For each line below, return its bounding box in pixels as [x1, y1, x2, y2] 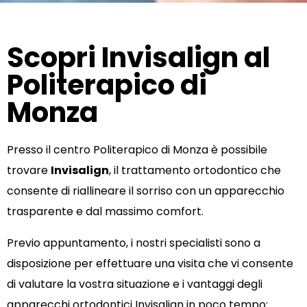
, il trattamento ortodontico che [109, 162, 281, 179]
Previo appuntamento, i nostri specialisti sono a [7, 235, 260, 251]
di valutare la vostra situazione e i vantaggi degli [7, 276, 262, 293]
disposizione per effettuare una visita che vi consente [7, 256, 293, 272]
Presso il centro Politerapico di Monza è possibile [7, 142, 267, 158]
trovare [7, 162, 51, 179]
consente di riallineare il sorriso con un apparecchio [7, 183, 284, 199]
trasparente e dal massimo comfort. [7, 204, 204, 220]
